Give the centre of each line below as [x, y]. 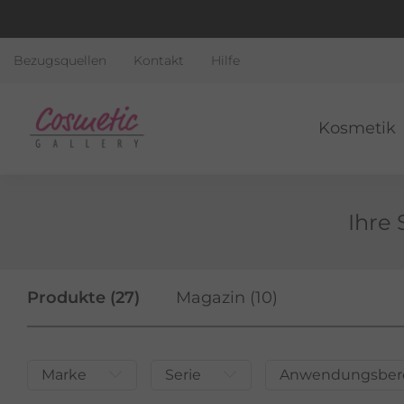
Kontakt [159, 60]
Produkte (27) [83, 297]
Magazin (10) [227, 297]
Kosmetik [358, 128]
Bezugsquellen [60, 60]
